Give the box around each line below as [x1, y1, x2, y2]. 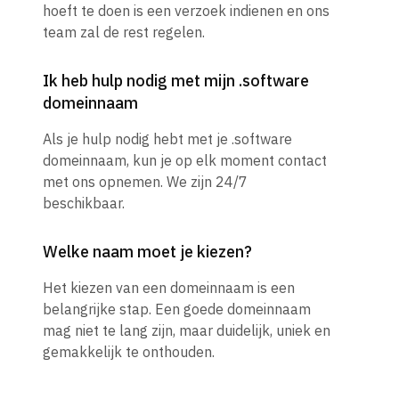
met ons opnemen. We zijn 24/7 [43, 173, 248, 191]
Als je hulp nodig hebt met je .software [43, 130, 292, 149]
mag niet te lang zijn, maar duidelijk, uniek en [43, 322, 330, 340]
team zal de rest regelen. [43, 23, 205, 42]
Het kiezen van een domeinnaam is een [43, 279, 295, 297]
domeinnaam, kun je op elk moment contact [43, 151, 327, 170]
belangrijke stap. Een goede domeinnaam [43, 300, 311, 319]
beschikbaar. [43, 194, 125, 213]
